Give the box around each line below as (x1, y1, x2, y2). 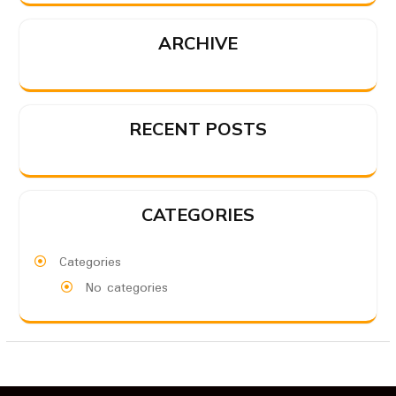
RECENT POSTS (128, 118, 267, 141)
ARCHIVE (157, 32, 238, 55)
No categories (85, 278, 168, 300)
